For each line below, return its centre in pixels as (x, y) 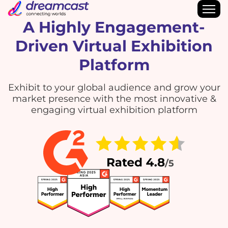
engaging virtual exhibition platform (114, 110)
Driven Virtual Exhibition (114, 46)
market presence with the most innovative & (114, 99)
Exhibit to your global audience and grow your (114, 88)
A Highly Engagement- (114, 27)
